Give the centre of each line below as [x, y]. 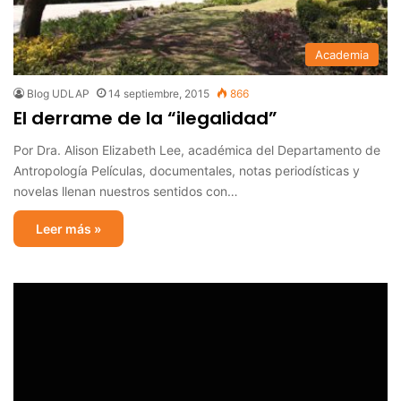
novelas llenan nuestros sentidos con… [126, 191]
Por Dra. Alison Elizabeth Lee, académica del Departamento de [197, 149]
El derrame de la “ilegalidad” [145, 118]
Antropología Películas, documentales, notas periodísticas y [187, 170]
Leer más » [68, 228]
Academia [342, 54]
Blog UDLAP [58, 93]
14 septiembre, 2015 [159, 93]
